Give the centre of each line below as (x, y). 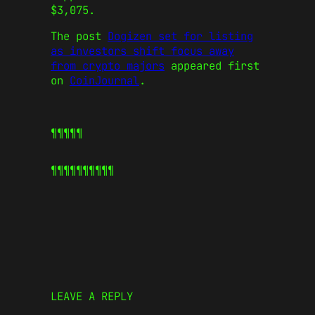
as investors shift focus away (142, 51)
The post (79, 36)
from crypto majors (108, 65)
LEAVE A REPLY (92, 296)
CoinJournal (104, 80)
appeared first (212, 65)
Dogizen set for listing (180, 36)
